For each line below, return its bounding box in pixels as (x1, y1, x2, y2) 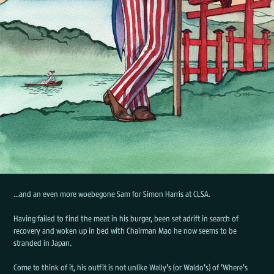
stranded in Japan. (13, 237, 72, 248)
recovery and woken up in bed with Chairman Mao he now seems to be (13, 225, 237, 235)
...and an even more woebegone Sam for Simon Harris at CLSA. (13, 188, 211, 199)
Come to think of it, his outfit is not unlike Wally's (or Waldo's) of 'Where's (13, 262, 248, 272)
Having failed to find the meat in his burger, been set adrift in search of (13, 213, 239, 223)
